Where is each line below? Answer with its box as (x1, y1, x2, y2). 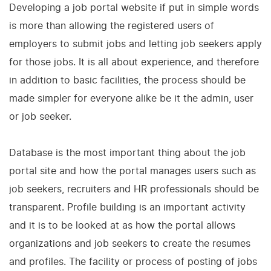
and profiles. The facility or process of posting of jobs (9, 255, 257, 267)
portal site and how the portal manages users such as (9, 165, 256, 177)
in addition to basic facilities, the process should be (9, 74, 246, 86)
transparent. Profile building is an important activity (9, 201, 246, 213)
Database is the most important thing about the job (9, 146, 246, 158)
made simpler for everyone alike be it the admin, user (9, 92, 253, 104)
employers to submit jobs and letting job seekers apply (9, 38, 262, 50)
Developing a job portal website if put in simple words (9, 1, 259, 13)
